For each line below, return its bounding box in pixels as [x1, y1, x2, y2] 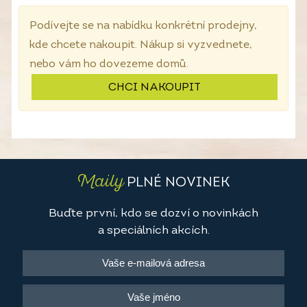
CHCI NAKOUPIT [108, 82, 201, 93]
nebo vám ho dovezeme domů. [29, 59, 188, 70]
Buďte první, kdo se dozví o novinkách [49, 208, 258, 220]
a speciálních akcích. [97, 225, 210, 237]
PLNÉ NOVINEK [123, 176, 230, 191]
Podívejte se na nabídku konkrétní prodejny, [29, 21, 257, 32]
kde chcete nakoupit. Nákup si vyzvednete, [29, 40, 252, 51]
